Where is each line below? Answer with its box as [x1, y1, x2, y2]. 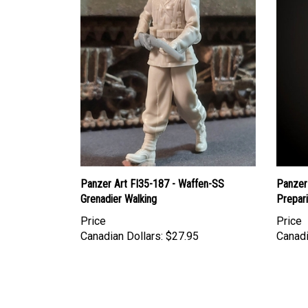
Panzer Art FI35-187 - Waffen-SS [80, 177, 224, 190]
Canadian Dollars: [80, 229, 163, 243]
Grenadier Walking [80, 192, 157, 206]
